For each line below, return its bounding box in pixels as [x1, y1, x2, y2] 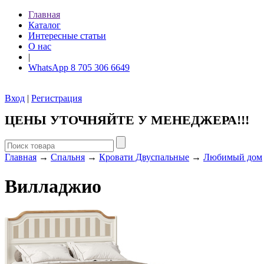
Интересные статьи [28, 31, 106, 41]
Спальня [51, 152, 85, 163]
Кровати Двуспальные [99, 152, 189, 163]
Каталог [28, 20, 61, 30]
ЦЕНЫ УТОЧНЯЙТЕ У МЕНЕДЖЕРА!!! [5, 112, 249, 127]
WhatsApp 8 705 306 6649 [28, 62, 130, 72]
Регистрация [31, 93, 82, 103]
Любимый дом [203, 152, 262, 163]
